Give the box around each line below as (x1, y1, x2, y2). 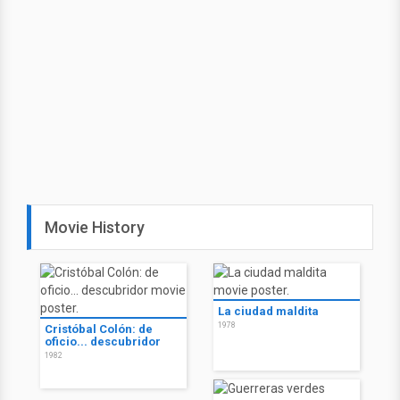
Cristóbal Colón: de (45, 322, 153, 337)
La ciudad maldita (218, 304, 319, 319)
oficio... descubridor (45, 335, 161, 349)
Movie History (45, 218, 145, 237)
